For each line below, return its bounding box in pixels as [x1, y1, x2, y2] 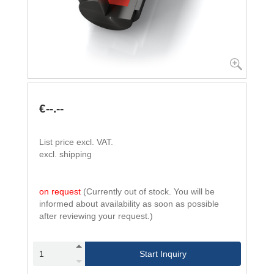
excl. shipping [39, 149, 92, 159]
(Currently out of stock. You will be [83, 187, 215, 197]
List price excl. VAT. [39, 136, 113, 147]
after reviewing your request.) [39, 211, 153, 221]
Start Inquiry [139, 248, 187, 259]
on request [39, 187, 83, 197]
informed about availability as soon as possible [39, 199, 219, 209]
